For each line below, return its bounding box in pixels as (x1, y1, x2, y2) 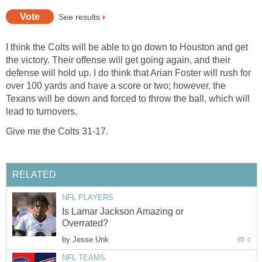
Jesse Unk (73, 235, 109, 244)
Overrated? (62, 218, 108, 229)
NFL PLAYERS (62, 192, 113, 202)
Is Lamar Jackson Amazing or (62, 206, 184, 217)
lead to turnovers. (6, 106, 77, 117)
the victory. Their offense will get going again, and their (6, 55, 230, 65)
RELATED (12, 169, 56, 180)
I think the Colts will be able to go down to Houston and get (6, 42, 248, 53)
